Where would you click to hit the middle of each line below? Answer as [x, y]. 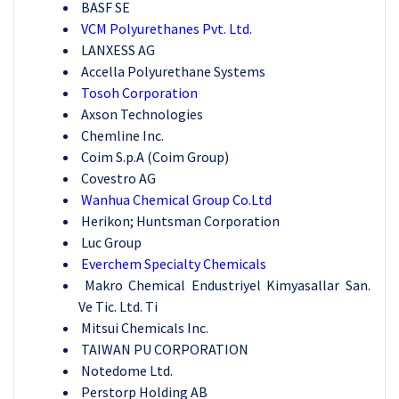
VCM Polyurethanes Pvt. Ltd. [167, 28]
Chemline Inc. [121, 135]
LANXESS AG [117, 50]
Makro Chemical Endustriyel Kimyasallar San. [224, 285]
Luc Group [110, 242]
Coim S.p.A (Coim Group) [154, 157]
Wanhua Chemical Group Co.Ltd [175, 199]
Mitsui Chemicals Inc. [143, 328]
